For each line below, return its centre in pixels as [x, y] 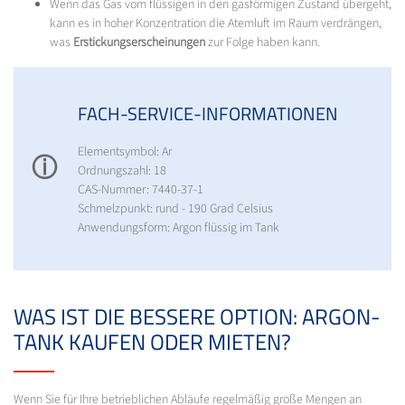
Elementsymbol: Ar [125, 151]
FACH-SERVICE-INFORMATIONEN [208, 113]
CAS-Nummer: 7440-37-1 [141, 189]
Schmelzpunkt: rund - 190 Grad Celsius [175, 208]
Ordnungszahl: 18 [122, 170]
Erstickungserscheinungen [139, 42]
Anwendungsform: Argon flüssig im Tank [179, 227]
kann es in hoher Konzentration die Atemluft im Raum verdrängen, [216, 23]
